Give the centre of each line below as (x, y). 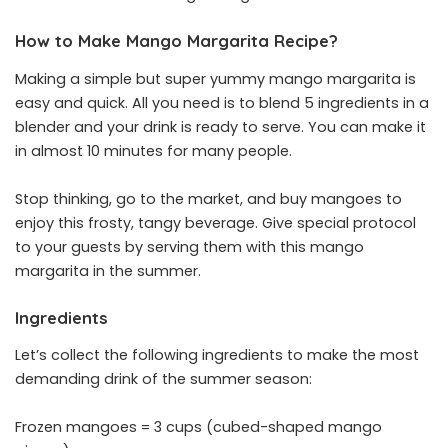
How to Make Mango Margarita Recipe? (176, 41)
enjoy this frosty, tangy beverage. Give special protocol (215, 222)
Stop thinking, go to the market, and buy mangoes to (208, 198)
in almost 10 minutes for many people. (153, 150)
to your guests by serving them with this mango (189, 246)
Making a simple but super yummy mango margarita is (215, 78)
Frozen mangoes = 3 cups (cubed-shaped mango (198, 426)
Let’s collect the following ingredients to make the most (217, 354)
